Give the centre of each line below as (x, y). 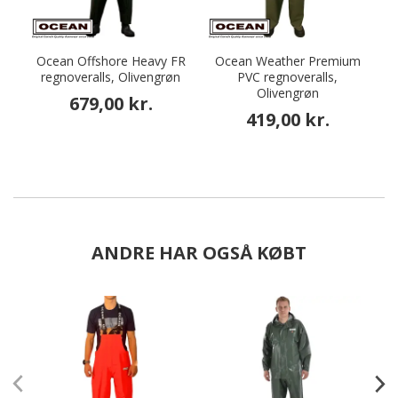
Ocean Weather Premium (287, 61)
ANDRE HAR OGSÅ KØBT (199, 253)
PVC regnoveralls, (287, 77)
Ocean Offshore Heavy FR (111, 61)
